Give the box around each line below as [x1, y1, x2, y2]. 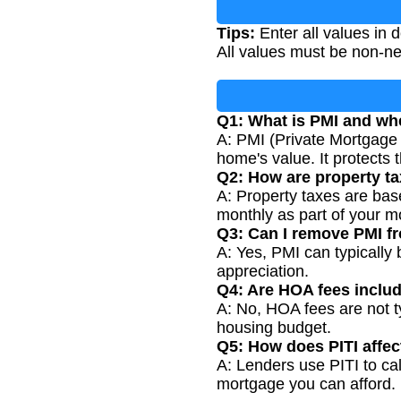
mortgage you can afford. [217, 374, 396, 393]
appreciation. [217, 261, 309, 280]
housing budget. [217, 318, 331, 337]
